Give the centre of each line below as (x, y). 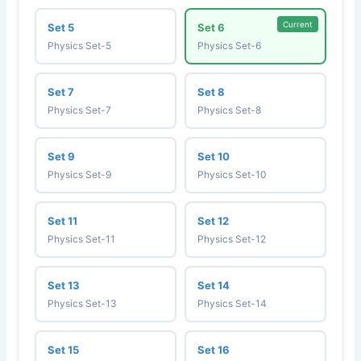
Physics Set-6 (229, 45)
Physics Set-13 (83, 303)
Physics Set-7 (80, 110)
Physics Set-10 (232, 174)
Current (297, 24)
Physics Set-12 (232, 239)
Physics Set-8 (229, 110)
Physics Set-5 (80, 45)
